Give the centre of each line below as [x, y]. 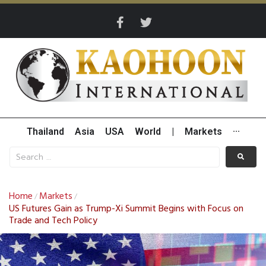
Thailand [45, 132]
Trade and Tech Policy [53, 221]
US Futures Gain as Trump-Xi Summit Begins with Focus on [126, 209]
